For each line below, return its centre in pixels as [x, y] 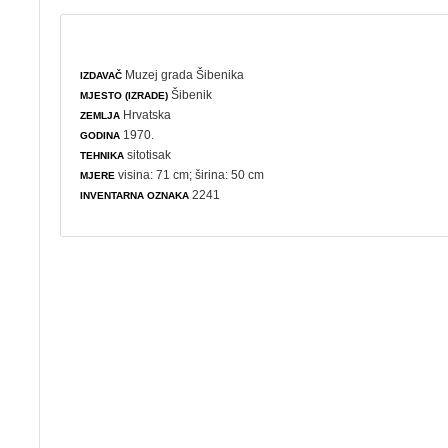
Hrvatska [146, 114]
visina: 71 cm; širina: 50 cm [190, 174]
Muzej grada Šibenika [185, 74]
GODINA [100, 135]
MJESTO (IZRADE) [124, 95]
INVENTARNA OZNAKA [135, 195]
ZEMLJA [100, 115]
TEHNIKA [102, 155]
